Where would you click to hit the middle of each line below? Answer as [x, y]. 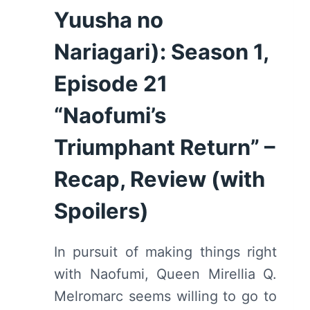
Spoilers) [101, 210]
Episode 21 [111, 83]
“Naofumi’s [110, 115]
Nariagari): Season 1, [161, 51]
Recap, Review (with [159, 179]
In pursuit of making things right [165, 252]
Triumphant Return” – [165, 147]
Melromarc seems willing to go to [165, 296]
